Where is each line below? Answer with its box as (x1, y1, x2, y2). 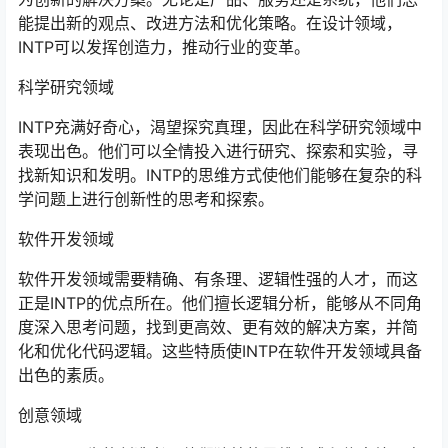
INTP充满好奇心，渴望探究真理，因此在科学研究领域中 (18, 116, 422, 137)
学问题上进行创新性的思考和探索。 (18, 188, 274, 209)
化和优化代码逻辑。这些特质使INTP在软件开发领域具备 (18, 340, 422, 361)
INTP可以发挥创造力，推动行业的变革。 (18, 36, 310, 57)
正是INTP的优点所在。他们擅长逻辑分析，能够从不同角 (18, 292, 422, 313)
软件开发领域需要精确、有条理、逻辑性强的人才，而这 (18, 268, 418, 289)
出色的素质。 (18, 364, 114, 385)
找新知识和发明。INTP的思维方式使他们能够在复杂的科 (18, 164, 422, 185)
